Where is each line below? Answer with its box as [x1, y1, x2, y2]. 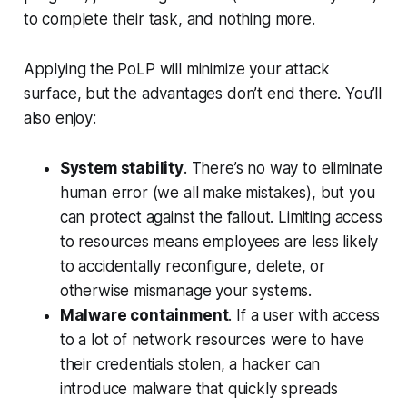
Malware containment [59, 306, 229, 325]
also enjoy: [23, 109, 105, 128]
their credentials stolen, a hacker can [59, 355, 321, 374]
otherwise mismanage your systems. [59, 282, 313, 301]
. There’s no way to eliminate [183, 159, 383, 178]
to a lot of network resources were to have [59, 331, 364, 350]
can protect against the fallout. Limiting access [59, 208, 382, 227]
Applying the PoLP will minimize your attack [23, 60, 330, 79]
